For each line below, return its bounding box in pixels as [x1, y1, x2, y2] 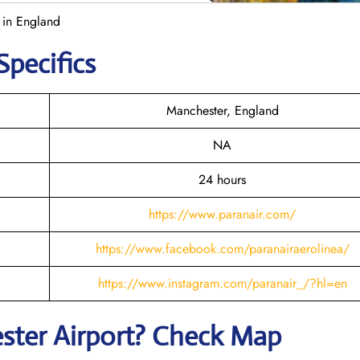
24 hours [198, 170, 246, 189]
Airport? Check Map [53, 319, 281, 353]
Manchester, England [166, 100, 279, 120]
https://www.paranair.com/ [149, 204, 296, 223]
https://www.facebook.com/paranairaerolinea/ [95, 239, 350, 258]
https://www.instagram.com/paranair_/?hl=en [97, 273, 347, 292]
